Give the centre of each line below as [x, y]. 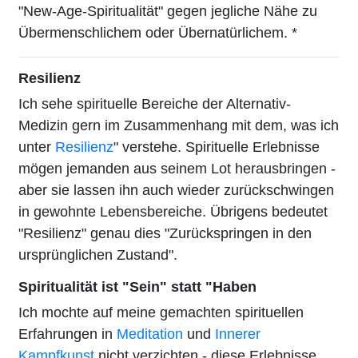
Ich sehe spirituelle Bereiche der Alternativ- [155, 103]
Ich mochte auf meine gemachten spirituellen [161, 312]
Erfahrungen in [68, 334]
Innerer [238, 334]
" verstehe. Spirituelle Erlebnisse [217, 147]
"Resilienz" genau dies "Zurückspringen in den [165, 233]
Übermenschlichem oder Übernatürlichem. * [158, 32]
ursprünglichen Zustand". [98, 255]
